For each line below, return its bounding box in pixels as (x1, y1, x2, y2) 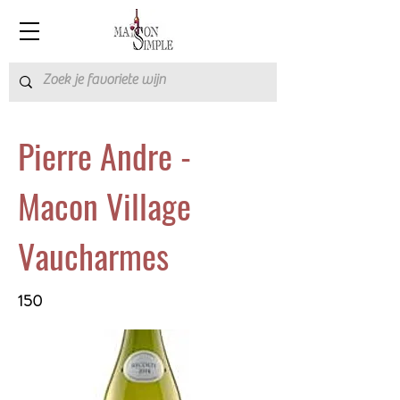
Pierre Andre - (18, 130, 191, 180)
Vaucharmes (18, 230, 169, 280)
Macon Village (18, 180, 191, 230)
